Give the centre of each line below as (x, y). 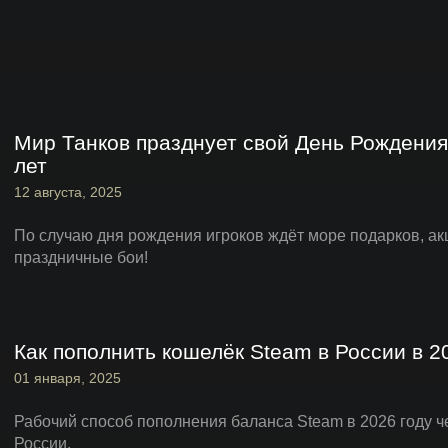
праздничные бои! (81, 257)
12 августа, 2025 (68, 192)
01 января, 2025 (67, 378)
